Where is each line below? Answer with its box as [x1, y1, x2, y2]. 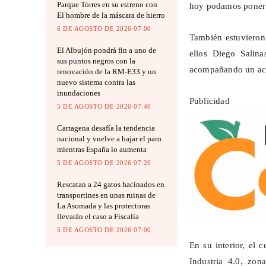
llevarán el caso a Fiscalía [57, 211, 139, 221]
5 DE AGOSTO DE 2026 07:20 [57, 159, 151, 166]
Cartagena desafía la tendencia [57, 123, 155, 132]
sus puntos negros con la [57, 56, 135, 65]
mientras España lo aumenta [57, 144, 147, 154]
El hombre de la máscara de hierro [57, 10, 165, 20]
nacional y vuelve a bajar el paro [57, 134, 161, 143]
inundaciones [57, 88, 100, 97]
